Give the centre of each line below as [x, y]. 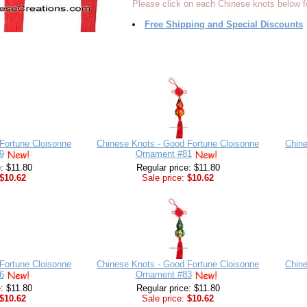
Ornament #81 [163, 154]
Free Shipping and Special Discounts [224, 25]
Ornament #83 [163, 275]
